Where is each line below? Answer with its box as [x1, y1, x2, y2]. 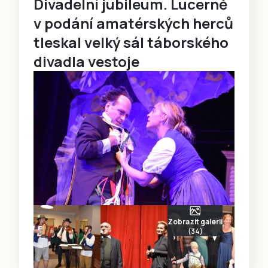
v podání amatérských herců [33, 13, 233, 33]
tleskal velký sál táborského [33, 32, 229, 52]
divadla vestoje [33, 51, 139, 71]
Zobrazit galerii [167, 216, 223, 227]
